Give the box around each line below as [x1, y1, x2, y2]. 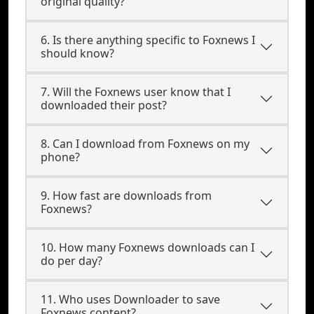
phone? [41, 149, 80, 165]
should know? [41, 46, 114, 61]
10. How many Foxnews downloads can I [41, 240, 254, 255]
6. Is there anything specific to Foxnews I [41, 32, 255, 48]
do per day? [41, 253, 102, 268]
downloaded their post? [41, 97, 167, 113]
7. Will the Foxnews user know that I [41, 84, 231, 100]
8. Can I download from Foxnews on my [41, 136, 250, 151]
